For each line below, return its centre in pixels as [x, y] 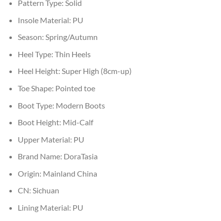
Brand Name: [40, 156]
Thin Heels [73, 54]
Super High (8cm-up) [96, 71]
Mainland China [70, 173]
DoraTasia [80, 156]
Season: [31, 37]
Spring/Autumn [71, 37]
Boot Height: [40, 122]
